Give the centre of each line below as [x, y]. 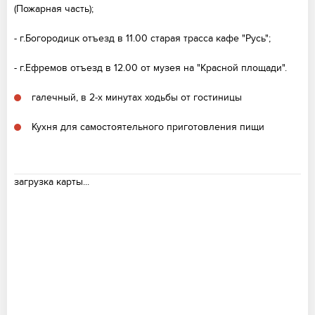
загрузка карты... [52, 182]
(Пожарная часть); [54, 9]
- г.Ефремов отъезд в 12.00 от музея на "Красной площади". [150, 68]
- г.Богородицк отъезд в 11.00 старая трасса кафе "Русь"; [142, 38]
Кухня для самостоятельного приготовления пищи [148, 127]
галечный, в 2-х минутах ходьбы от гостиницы [137, 97]
